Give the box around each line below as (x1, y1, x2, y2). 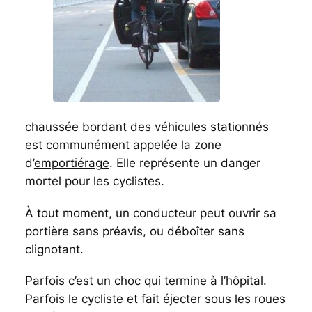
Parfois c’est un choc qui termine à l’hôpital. (24, 273, 267, 288)
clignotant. (24, 242, 84, 256)
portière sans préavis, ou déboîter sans (24, 224, 244, 238)
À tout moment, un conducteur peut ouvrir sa (24, 205, 276, 220)
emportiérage (33, 156, 109, 171)
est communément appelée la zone (24, 138, 221, 153)
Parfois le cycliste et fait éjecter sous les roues (24, 291, 286, 306)
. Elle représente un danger (109, 156, 260, 171)
